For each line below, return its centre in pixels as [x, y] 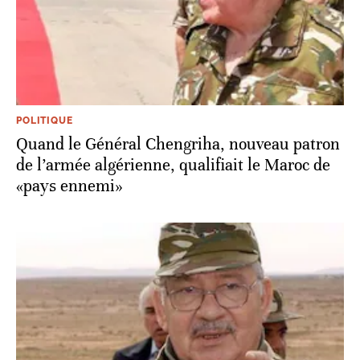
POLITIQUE [45, 120]
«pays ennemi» [70, 186]
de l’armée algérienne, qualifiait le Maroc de [173, 165]
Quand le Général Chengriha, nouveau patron [178, 144]
